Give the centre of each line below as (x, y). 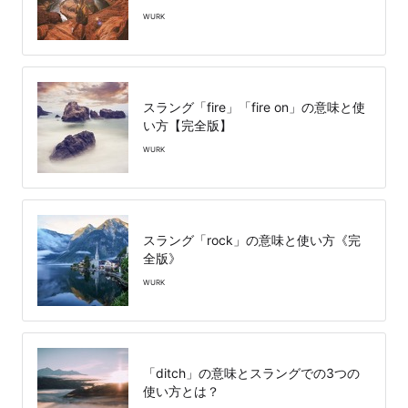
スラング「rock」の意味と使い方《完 (252, 240)
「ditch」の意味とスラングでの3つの (251, 373)
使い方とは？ (181, 392)
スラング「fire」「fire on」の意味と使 (254, 107)
